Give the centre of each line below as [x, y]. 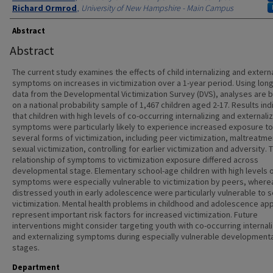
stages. [26, 247]
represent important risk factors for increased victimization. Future [135, 214]
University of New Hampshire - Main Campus [157, 8]
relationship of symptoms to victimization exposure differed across [135, 160]
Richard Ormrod [44, 8]
